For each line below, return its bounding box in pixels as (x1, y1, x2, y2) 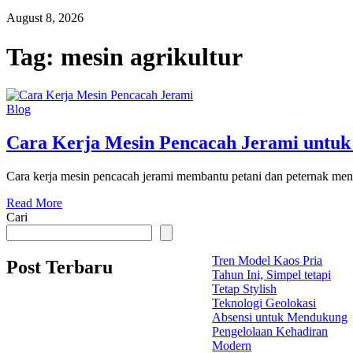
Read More (6, 196, 62, 210)
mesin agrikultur (61, 42, 243, 71)
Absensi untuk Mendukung (212, 310, 348, 325)
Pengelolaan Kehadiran (212, 325, 329, 339)
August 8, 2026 (6, 11, 84, 25)
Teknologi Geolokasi (212, 296, 317, 310)
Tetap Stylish (212, 282, 277, 296)
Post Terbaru (6, 256, 113, 277)
